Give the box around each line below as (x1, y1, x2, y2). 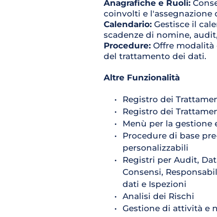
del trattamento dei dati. (103, 51, 206, 61)
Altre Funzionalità (103, 73, 180, 82)
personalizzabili (122, 143, 188, 153)
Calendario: (103, 19, 154, 29)
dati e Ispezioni (122, 179, 186, 189)
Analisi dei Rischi (122, 191, 194, 201)
